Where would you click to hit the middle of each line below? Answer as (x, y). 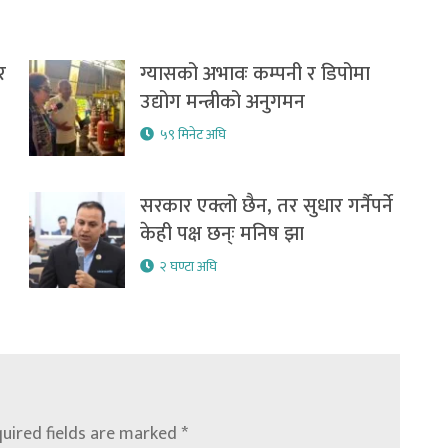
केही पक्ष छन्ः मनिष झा (222, 234)
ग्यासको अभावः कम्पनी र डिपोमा (255, 74)
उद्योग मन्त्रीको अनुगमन (223, 102)
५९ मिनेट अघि (193, 135)
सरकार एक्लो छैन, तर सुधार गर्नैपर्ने (267, 206)
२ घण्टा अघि (189, 267)
